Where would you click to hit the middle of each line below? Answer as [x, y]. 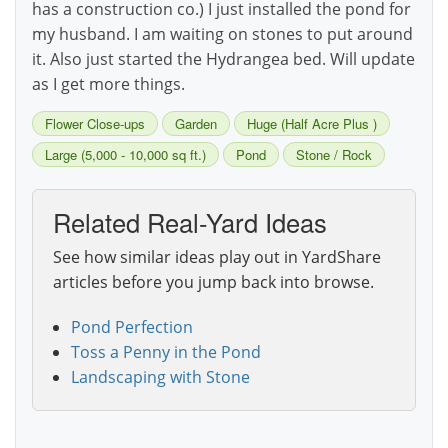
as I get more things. [108, 84]
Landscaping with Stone [160, 377]
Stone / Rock [334, 155]
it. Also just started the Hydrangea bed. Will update [223, 59]
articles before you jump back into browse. [213, 282]
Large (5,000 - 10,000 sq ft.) [125, 155]
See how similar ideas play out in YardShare [217, 257]
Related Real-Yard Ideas [190, 222]
